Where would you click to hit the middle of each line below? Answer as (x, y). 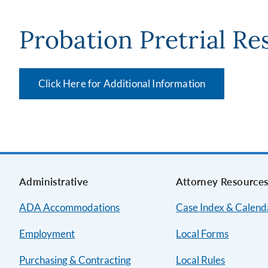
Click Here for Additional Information (122, 83)
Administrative (54, 182)
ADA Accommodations (69, 207)
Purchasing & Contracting (75, 260)
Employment (47, 234)
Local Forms (202, 234)
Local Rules (201, 260)
